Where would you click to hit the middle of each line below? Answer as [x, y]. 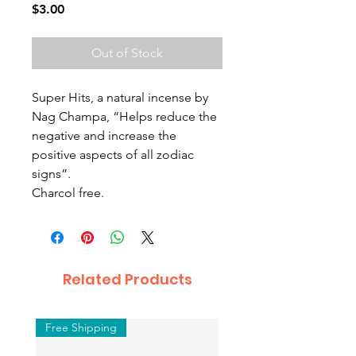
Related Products [127, 279]
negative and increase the [104, 135]
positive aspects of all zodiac [113, 155]
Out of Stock [127, 53]
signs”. [51, 174]
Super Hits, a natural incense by [120, 97]
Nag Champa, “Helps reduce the [124, 116]
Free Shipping [81, 327]
